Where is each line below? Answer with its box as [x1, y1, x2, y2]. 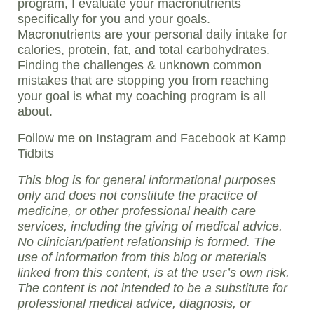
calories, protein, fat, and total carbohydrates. [18, 43, 270, 57]
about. [18, 104, 53, 119]
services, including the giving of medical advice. [18, 219, 282, 234]
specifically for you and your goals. [18, 12, 210, 27]
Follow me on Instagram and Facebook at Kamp [18, 131, 286, 146]
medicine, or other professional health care [18, 204, 256, 219]
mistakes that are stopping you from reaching [18, 74, 269, 88]
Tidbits [18, 146, 54, 161]
